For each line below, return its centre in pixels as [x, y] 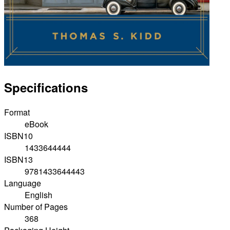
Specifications [46, 88]
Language [23, 183]
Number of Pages [36, 207]
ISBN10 [18, 136]
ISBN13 [18, 160]
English [39, 195]
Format [17, 112]
